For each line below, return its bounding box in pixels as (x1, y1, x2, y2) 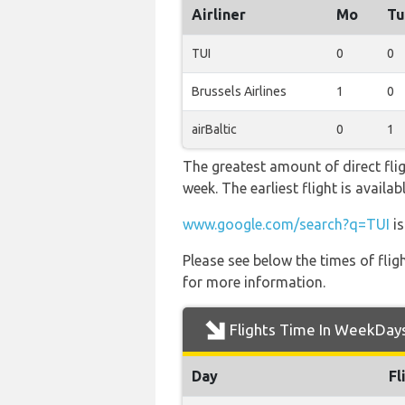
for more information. (183, 274, 325, 290)
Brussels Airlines (192, 84, 287, 99)
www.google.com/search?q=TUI (183, 216, 390, 232)
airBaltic (192, 122, 237, 137)
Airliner (192, 6, 246, 23)
